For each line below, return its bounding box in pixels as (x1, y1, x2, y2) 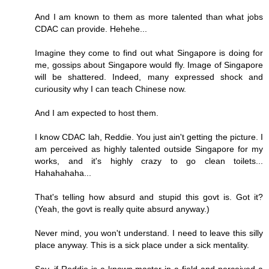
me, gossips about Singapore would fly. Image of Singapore (35, 60, 263, 70)
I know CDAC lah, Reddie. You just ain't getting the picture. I (35, 132, 263, 142)
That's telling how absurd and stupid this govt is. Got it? (35, 192, 263, 202)
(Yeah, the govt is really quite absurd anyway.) (35, 204, 210, 214)
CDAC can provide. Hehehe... (35, 24, 147, 34)
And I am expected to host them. (35, 108, 159, 118)
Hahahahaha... (35, 168, 91, 178)
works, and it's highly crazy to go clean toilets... (35, 156, 263, 166)
